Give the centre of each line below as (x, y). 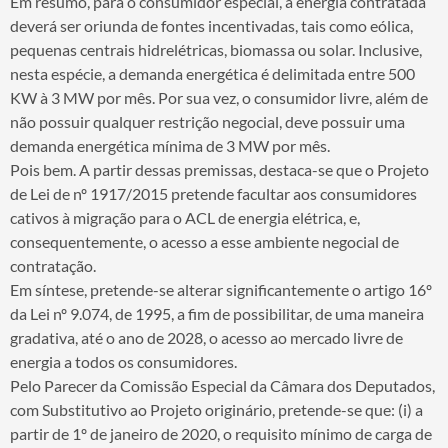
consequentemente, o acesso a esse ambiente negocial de (204, 241)
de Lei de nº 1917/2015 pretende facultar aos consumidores (213, 193)
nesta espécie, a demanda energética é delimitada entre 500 (212, 73)
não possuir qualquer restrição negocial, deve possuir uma (207, 121)
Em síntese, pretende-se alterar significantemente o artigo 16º (221, 289)
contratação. (53, 265)
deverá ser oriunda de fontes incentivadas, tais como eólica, (211, 25)
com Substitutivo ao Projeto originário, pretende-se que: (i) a (216, 409)
